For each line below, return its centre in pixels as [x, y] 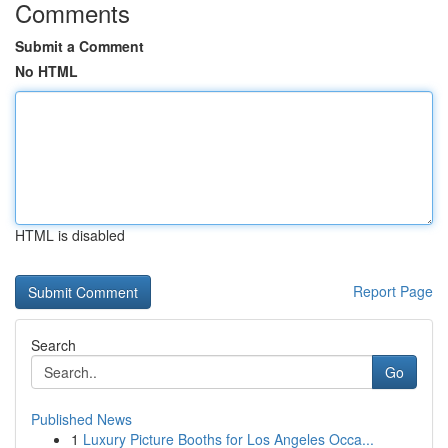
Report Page [393, 291]
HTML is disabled [70, 235]
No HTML [46, 71]
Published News [81, 419]
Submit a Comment [79, 46]
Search [53, 345]
